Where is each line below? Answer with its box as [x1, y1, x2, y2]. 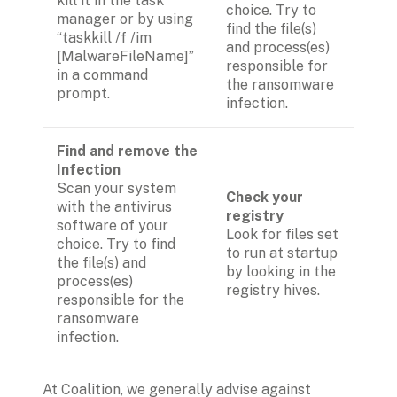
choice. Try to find [57, 236, 175, 253]
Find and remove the [57, 143, 198, 160]
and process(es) [226, 39, 330, 57]
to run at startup [226, 245, 338, 262]
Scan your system [57, 180, 176, 198]
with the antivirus [57, 198, 172, 216]
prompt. [57, 85, 110, 103]
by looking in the [226, 263, 336, 281]
